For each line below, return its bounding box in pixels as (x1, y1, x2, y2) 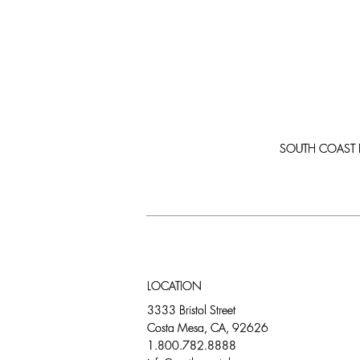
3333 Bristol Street (147, 305, 235, 317)
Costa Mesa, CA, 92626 (147, 322, 268, 335)
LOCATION (147, 280, 202, 293)
